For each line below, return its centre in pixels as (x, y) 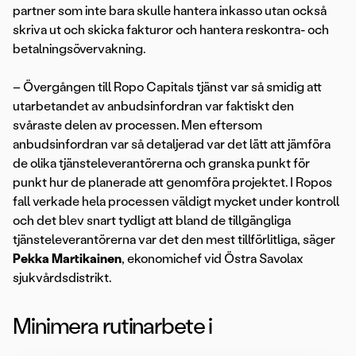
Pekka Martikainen (67, 259)
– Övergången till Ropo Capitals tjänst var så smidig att (167, 87)
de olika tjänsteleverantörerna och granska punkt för (161, 164)
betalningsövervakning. (79, 49)
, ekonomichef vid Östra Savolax (213, 259)
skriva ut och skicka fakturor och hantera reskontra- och (171, 30)
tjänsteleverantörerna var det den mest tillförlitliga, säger (174, 240)
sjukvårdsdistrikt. (62, 278)
